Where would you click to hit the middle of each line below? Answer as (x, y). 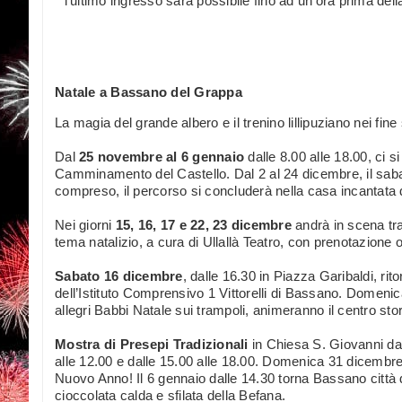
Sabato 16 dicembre (119, 275)
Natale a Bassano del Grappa (149, 92)
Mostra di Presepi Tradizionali (152, 344)
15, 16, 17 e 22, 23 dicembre (203, 224)
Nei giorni (85, 224)
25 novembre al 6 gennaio (162, 156)
